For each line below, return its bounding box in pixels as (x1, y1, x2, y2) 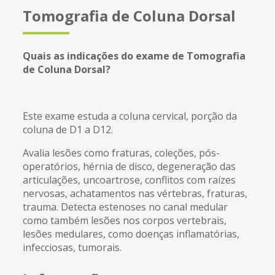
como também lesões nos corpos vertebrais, (23, 213, 227, 227)
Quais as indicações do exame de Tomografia (23, 48, 246, 63)
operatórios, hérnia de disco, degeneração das (23, 159, 236, 173)
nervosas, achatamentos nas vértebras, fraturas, (23, 186, 248, 200)
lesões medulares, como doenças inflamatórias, (23, 227, 240, 241)
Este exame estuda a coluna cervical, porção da (23, 109, 238, 123)
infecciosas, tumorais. (23, 240, 122, 254)
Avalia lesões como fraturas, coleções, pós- (23, 145, 220, 160)
